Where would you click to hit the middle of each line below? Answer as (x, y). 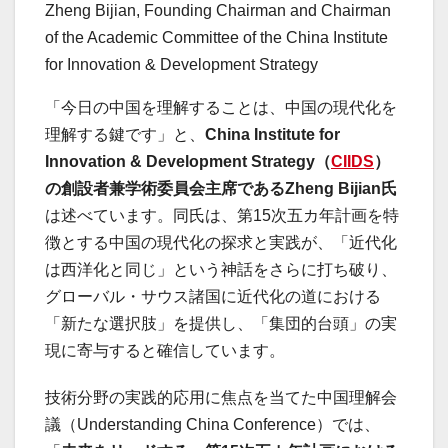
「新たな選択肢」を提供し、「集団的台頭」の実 (221, 324)
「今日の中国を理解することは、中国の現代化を (221, 108)
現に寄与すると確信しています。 (165, 351)
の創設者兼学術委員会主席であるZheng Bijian (213, 189)
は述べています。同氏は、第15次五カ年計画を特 (222, 216)
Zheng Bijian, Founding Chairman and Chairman (218, 11)
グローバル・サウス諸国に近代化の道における (213, 297)
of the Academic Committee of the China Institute (216, 38)
